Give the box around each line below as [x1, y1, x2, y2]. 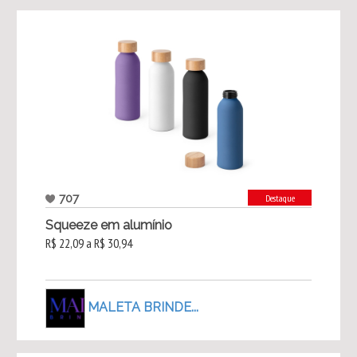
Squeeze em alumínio [45, 218, 172, 233]
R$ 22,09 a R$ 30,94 [45, 235, 132, 252]
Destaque [265, 192, 295, 205]
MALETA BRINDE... [87, 299, 198, 315]
